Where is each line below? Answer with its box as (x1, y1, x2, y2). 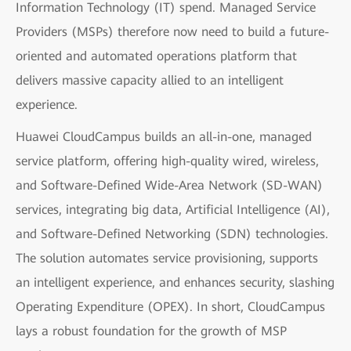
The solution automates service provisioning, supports (16, 250, 318, 266)
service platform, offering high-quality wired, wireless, (16, 153, 319, 168)
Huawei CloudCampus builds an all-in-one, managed (16, 128, 312, 144)
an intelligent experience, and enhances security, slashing (16, 274, 335, 290)
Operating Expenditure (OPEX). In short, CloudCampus (16, 299, 325, 314)
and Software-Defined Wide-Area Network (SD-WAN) (16, 177, 323, 193)
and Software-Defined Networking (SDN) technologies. (16, 226, 328, 241)
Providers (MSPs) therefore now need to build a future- (16, 24, 329, 39)
